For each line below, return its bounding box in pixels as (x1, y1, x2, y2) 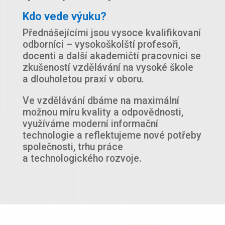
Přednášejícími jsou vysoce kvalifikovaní (22, 27, 201, 39)
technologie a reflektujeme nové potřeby (22, 130, 201, 142)
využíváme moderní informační (22, 118, 158, 130)
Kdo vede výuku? (22, 10, 106, 23)
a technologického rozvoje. (22, 153, 142, 165)
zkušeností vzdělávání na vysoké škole (22, 62, 193, 74)
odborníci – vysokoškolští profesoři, (22, 39, 180, 51)
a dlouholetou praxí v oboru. (22, 73, 144, 85)
